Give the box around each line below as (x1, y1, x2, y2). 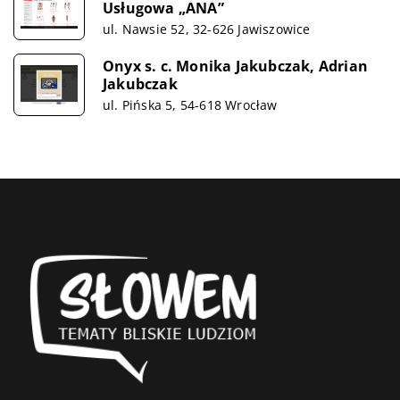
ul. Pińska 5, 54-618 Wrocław (103, 96, 278, 113)
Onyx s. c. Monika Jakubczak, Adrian (103, 55, 368, 76)
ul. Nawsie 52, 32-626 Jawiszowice (103, 20, 311, 37)
